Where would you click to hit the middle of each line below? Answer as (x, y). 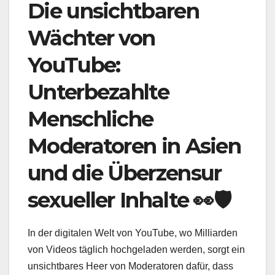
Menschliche (91, 119)
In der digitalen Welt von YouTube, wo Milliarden (133, 233)
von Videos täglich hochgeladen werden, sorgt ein (136, 250)
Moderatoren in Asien (134, 146)
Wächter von (91, 38)
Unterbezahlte (98, 92)
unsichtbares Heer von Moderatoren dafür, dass (130, 266)
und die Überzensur (125, 173)
